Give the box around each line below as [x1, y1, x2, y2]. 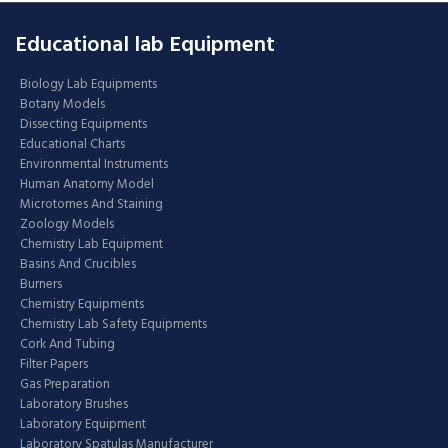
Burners [20, 273, 62, 295]
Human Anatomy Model [20, 173, 154, 195]
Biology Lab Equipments [20, 73, 157, 95]
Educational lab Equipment [15, 27, 275, 63]
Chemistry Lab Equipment [20, 233, 163, 255]
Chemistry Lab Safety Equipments [20, 313, 207, 335]
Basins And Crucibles [20, 253, 136, 275]
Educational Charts [20, 133, 125, 155]
